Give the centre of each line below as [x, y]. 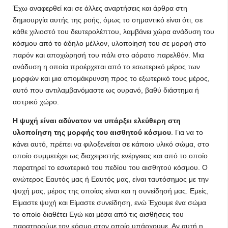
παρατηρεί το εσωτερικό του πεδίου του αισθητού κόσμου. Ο [110, 167]
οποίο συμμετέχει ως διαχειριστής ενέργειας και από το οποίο [110, 156]
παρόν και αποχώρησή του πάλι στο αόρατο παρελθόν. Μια [108, 55]
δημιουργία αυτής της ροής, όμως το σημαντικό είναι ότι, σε [108, 20]
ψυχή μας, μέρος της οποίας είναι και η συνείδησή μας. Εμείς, [111, 191]
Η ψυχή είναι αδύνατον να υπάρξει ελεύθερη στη [97, 121]
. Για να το [187, 132]
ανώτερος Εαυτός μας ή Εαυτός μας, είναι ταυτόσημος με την [111, 179]
